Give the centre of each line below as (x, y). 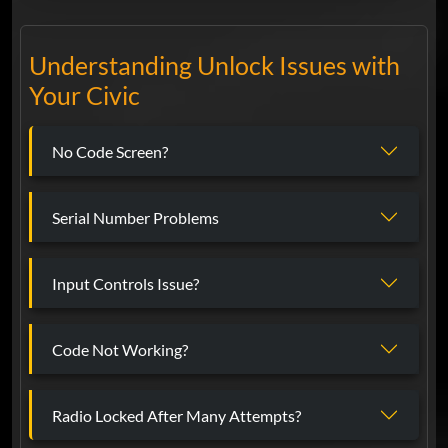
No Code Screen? (110, 151)
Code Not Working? (120, 349)
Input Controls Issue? (125, 283)
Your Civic (84, 95)
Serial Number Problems (135, 217)
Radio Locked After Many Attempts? (176, 415)
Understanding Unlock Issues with (214, 65)
